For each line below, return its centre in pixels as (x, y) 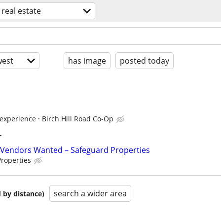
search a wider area (90, 194)
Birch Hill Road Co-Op (78, 119)
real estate (21, 11)
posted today (145, 61)
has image (87, 61)
